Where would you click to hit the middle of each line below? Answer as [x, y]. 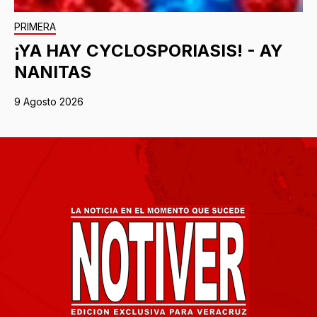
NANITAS [53, 71]
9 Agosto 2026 [49, 101]
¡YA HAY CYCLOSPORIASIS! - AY [149, 50]
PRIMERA [35, 26]
